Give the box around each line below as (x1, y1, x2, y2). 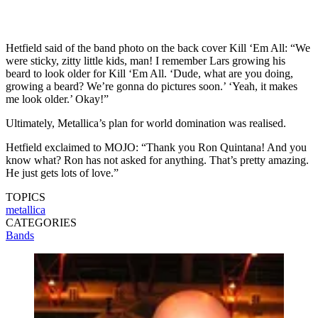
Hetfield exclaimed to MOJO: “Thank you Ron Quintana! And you (6, 141, 307, 153)
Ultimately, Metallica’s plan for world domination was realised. (6, 116, 286, 129)
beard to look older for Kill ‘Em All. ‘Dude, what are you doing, (6, 67, 293, 79)
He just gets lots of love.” (6, 166, 119, 179)
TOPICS (6, 190, 45, 203)
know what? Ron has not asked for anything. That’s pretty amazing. (6, 153, 309, 166)
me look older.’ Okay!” (6, 92, 109, 105)
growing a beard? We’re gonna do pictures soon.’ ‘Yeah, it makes (6, 79, 297, 92)
